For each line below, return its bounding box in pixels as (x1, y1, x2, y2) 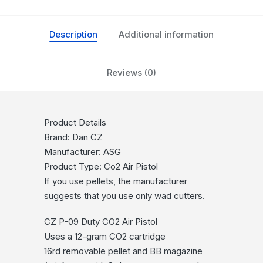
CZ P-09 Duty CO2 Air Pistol (43, 216, 157, 228)
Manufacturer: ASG (43, 146, 121, 158)
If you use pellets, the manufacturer (43, 176, 187, 187)
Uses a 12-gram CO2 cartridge (43, 231, 166, 242)
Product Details (43, 117, 106, 129)
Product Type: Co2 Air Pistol (43, 161, 158, 173)
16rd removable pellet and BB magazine (43, 245, 203, 257)
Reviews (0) (107, 67, 156, 79)
